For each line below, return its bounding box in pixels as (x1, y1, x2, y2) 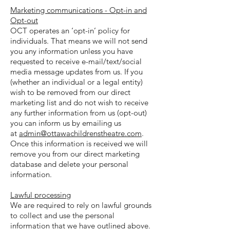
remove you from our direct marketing (10, 149, 140, 159)
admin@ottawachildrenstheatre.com (19, 128, 142, 138)
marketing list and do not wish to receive (10, 98, 148, 107)
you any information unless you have (10, 46, 133, 56)
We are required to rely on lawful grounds (10, 200, 151, 210)
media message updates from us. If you (10, 67, 143, 76)
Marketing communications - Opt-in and (10, 5, 147, 15)
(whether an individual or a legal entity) (10, 77, 143, 87)
